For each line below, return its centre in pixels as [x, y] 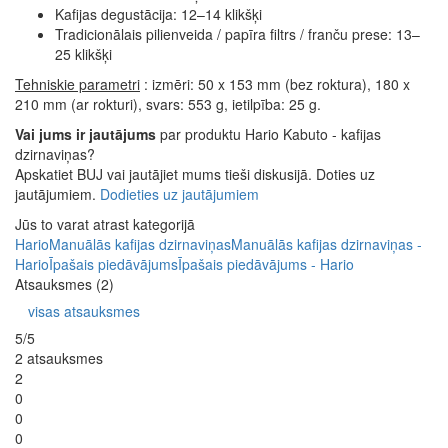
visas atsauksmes [84, 310]
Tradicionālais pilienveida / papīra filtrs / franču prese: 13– [237, 33]
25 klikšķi [83, 53]
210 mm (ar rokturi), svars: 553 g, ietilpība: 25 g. [168, 103]
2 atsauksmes [59, 357]
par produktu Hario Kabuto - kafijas [268, 133]
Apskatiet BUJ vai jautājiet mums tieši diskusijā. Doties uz [195, 173]
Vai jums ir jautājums [85, 133]
